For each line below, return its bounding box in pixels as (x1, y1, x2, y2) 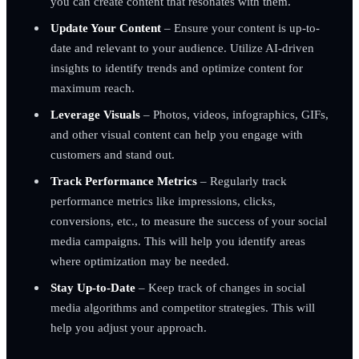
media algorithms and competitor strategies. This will (50, 300, 315, 314)
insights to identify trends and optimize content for (50, 60, 303, 75)
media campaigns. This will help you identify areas (50, 233, 305, 248)
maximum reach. (50, 80, 135, 95)
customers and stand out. (50, 147, 175, 161)
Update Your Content (50, 20, 161, 34)
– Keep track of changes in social (135, 280, 305, 294)
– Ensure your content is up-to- (160, 20, 320, 34)
